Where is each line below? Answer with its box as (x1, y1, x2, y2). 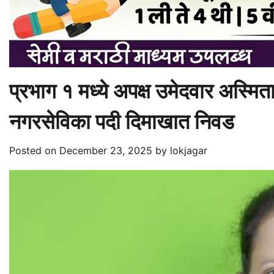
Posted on (9, 144, 59, 157)
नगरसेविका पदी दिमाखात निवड (9, 108, 234, 134)
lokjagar (170, 144, 207, 157)
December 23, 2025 (59, 144, 152, 157)
